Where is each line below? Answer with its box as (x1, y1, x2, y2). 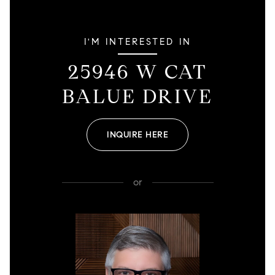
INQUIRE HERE (107, 130, 168, 141)
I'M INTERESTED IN (83, 36, 192, 48)
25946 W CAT (68, 60, 207, 85)
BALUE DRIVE (62, 84, 213, 109)
